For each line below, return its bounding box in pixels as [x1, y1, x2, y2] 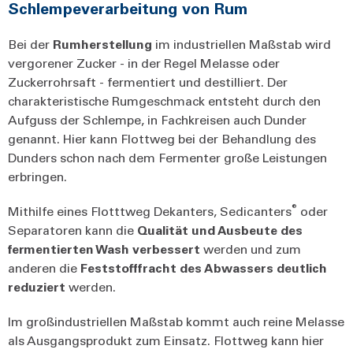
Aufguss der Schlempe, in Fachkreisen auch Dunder [8, 110, 307, 128]
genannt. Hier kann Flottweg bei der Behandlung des [8, 129, 316, 147]
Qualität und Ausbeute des [137, 221, 303, 238]
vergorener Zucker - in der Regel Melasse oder [8, 54, 280, 71]
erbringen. [8, 167, 70, 184]
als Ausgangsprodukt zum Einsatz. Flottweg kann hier [8, 331, 324, 348]
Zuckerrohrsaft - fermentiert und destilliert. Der [8, 72, 288, 90]
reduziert [8, 277, 69, 295]
